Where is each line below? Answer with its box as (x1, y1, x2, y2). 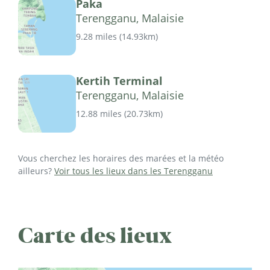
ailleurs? (18, 165, 54, 177)
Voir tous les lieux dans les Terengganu (54, 165, 213, 177)
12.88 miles (76, 107, 122, 119)
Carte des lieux (18, 221, 172, 250)
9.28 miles (76, 30, 117, 42)
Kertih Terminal (76, 73, 163, 88)
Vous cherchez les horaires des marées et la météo (18, 152, 224, 164)
